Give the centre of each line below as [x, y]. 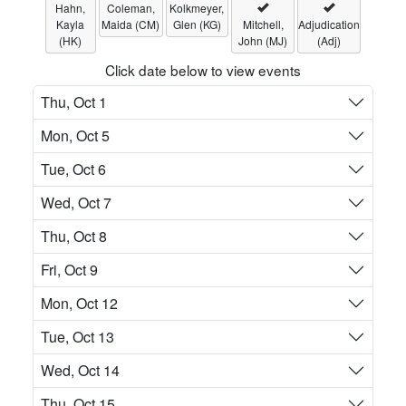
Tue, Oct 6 [73, 169]
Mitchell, [263, 24]
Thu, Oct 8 [74, 237]
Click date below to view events [203, 69]
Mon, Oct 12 [79, 304]
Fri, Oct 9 [69, 270]
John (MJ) [263, 41]
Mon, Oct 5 [75, 136]
